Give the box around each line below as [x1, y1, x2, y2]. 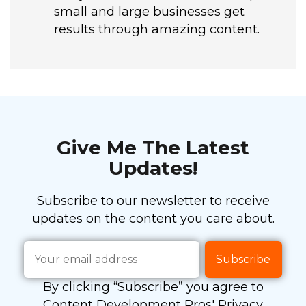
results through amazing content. [53, 22, 260, 38]
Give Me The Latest [57, 136, 249, 160]
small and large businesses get [53, 4, 245, 20]
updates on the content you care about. [31, 211, 275, 227]
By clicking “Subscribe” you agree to [42, 279, 264, 295]
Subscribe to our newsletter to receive [36, 193, 270, 209]
